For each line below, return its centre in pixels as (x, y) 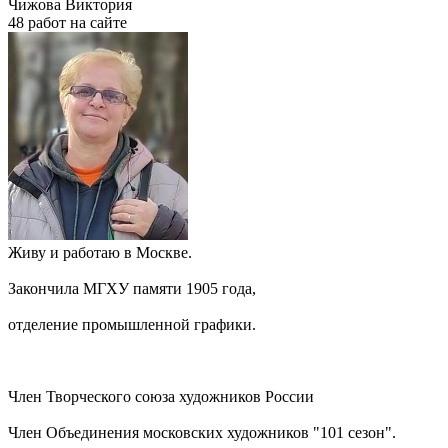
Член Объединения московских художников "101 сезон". (202, 433)
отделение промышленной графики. (132, 325)
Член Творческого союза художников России (161, 397)
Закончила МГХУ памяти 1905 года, (134, 289)
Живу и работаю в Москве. (100, 253)
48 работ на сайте (67, 23)
